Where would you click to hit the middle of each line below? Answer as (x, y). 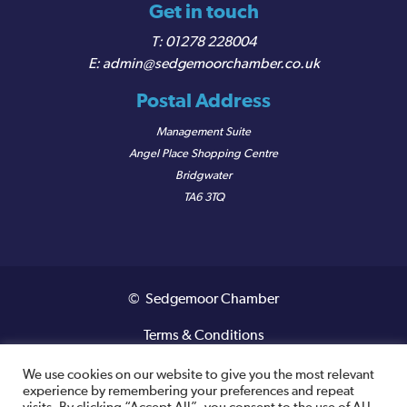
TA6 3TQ (203, 198)
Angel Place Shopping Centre (203, 154)
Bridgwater (203, 176)
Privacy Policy (203, 373)
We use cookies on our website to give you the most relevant (199, 375)
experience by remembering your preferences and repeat (189, 392)
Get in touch (203, 13)
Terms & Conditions (203, 337)
